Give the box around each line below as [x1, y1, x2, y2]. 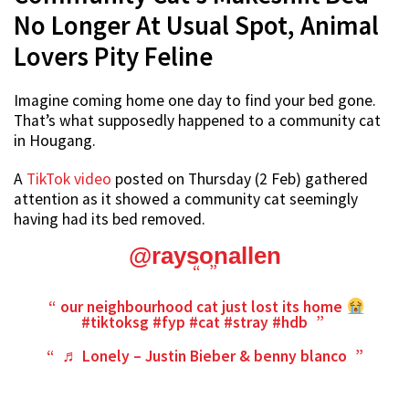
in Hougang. [14, 131, 96, 152]
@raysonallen [128, 242, 281, 270]
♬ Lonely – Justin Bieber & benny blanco [61, 346, 347, 367]
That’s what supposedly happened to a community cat [14, 110, 381, 131]
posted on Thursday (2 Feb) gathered [111, 169, 368, 190]
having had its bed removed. [14, 209, 205, 230]
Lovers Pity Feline [14, 40, 213, 74]
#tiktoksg [80, 312, 149, 333]
